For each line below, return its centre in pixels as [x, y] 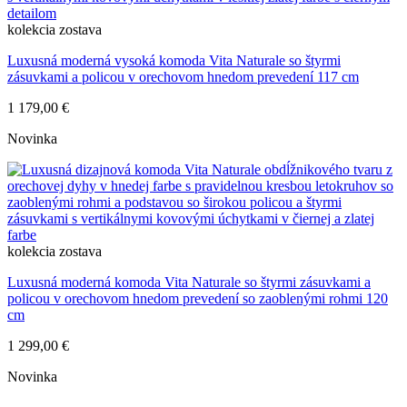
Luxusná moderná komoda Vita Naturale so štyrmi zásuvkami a [189, 283]
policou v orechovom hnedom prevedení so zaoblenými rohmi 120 [198, 299]
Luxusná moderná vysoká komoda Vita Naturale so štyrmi [174, 61]
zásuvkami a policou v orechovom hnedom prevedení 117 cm [183, 77]
